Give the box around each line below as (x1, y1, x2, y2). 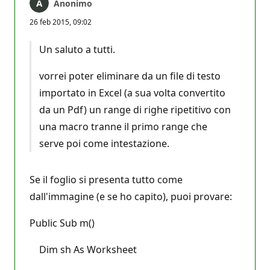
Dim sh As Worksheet (30, 242, 137, 256)
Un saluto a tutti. (39, 42, 115, 56)
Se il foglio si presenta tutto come (30, 172, 183, 186)
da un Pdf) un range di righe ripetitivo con (39, 102, 231, 116)
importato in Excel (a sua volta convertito (39, 86, 225, 99)
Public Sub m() (30, 216, 95, 230)
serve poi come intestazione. (39, 136, 169, 150)
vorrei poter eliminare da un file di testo (39, 69, 221, 83)
